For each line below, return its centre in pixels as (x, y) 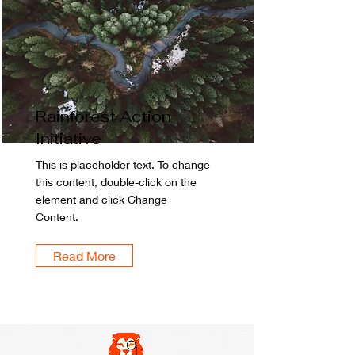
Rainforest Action (103, 116)
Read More (84, 256)
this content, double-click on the (116, 182)
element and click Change (101, 199)
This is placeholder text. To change (123, 164)
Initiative (69, 139)
